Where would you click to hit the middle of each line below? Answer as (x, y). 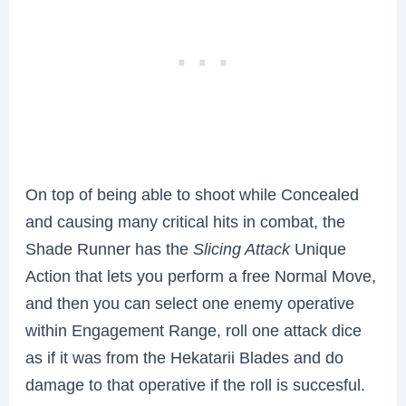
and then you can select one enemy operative (190, 304)
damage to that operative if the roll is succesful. (196, 385)
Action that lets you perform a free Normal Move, (201, 276)
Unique (321, 249)
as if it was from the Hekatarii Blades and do (185, 358)
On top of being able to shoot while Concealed (193, 195)
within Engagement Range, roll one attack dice (194, 331)
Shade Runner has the (110, 249)
